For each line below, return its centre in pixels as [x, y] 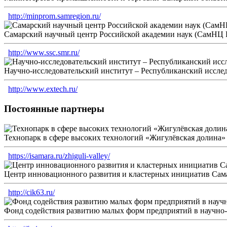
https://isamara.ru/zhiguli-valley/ [59, 156]
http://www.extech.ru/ [43, 89]
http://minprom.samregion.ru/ [54, 16]
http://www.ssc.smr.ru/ [44, 53]
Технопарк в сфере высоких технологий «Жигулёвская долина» [115, 137]
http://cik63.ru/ [31, 192]
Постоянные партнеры [54, 108]
